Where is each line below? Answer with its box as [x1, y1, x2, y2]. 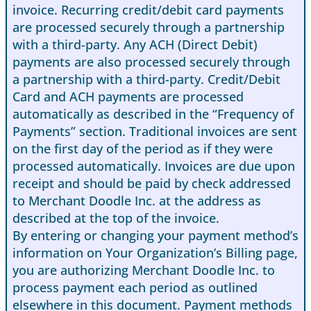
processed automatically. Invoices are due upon [12, 158, 295, 175]
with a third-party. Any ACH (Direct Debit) [12, 36, 258, 53]
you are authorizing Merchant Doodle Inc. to [12, 262, 275, 279]
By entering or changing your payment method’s [12, 227, 299, 244]
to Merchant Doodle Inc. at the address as [12, 192, 261, 210]
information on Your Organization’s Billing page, [12, 244, 298, 262]
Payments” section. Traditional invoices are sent [12, 123, 297, 140]
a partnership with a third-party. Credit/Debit [12, 71, 280, 88]
